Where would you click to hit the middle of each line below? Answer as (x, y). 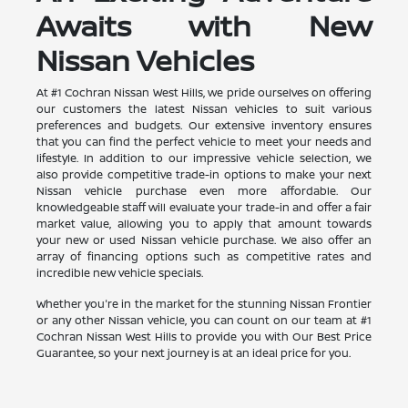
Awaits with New (204, 25)
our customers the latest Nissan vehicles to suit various (204, 108)
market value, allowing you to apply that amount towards (204, 223)
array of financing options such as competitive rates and (204, 256)
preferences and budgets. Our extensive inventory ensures (204, 125)
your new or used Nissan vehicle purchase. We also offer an (204, 240)
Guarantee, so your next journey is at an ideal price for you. (193, 352)
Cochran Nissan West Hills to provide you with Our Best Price (204, 336)
